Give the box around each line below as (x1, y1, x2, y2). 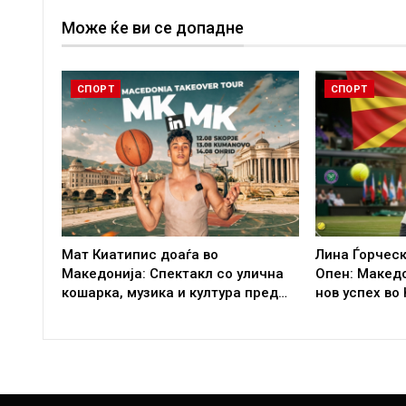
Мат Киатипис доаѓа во (62, 246, 218, 264)
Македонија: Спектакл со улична (62, 266, 284, 283)
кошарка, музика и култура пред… (62, 285, 287, 302)
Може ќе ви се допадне (62, 17, 244, 37)
